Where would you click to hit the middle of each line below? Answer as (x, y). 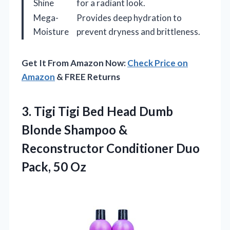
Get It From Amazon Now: (74, 63)
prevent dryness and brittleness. (138, 32)
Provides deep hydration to (129, 18)
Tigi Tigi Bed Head (85, 111)
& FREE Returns (88, 77)
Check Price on (158, 63)
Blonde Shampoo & (74, 130)
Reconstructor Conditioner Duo (111, 148)
